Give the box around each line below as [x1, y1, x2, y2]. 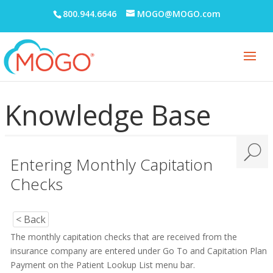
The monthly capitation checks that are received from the [10, 231, 237, 243]
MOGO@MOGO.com [136, 8, 221, 19]
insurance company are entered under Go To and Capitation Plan [10, 245, 267, 257]
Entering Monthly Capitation [10, 154, 213, 175]
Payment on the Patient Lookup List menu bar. [10, 259, 195, 271]
